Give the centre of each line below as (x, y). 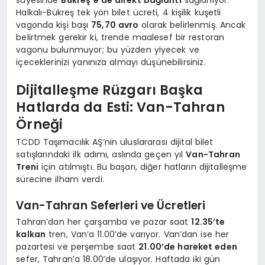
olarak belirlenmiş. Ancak (192, 25)
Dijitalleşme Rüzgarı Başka (110, 90)
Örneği (40, 125)
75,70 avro (115, 25)
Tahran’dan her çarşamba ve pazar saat (104, 222)
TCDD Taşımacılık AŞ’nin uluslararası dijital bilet (115, 142)
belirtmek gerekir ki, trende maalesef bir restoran (120, 37)
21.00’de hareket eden (188, 246)
